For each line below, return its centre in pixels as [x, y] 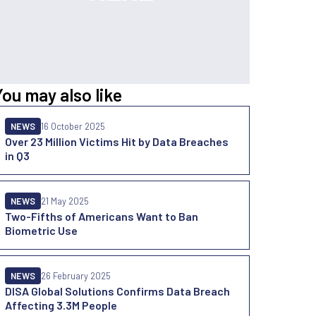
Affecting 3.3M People [61, 305]
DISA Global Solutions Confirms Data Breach [117, 291]
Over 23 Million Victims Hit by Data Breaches [117, 141]
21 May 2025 [65, 201]
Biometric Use [41, 230]
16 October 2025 [73, 126]
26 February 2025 [76, 276]
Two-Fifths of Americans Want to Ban [102, 216]
